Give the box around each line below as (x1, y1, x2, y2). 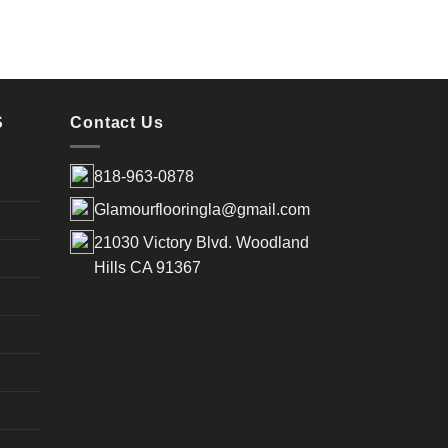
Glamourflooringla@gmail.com (94, 201, 311, 219)
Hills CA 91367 (94, 259, 202, 277)
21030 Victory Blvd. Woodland (94, 234, 310, 252)
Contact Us (70, 113, 164, 131)
